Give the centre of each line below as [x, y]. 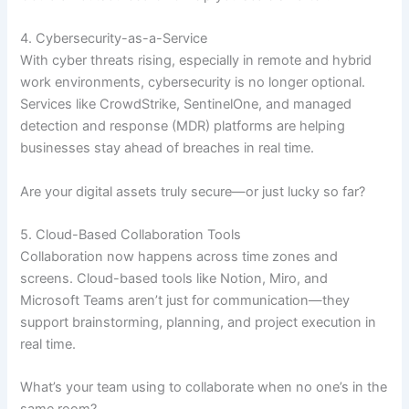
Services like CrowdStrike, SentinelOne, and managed [186, 105]
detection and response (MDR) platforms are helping [183, 126]
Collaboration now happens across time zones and [179, 256]
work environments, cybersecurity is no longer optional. [193, 83]
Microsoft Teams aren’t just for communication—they [185, 300]
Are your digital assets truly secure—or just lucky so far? [193, 191]
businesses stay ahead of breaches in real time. [168, 148]
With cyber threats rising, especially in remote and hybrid [196, 61]
